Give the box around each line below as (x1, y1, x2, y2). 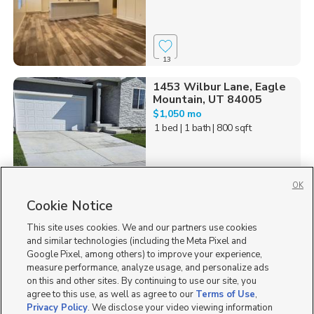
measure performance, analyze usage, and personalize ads (27, 261, 270, 274)
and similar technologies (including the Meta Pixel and (27, 235, 247, 247)
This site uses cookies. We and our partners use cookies (27, 221, 258, 234)
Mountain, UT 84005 (152, 91, 262, 107)
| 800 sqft (212, 121, 252, 135)
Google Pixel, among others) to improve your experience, (27, 248, 263, 261)
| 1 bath (179, 121, 211, 135)
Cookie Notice (27, 197, 114, 215)
